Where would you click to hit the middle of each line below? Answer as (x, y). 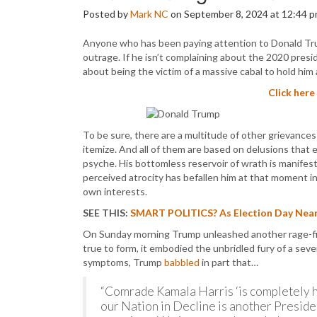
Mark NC (149, 14)
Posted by (106, 14)
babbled (182, 262)
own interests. (115, 191)
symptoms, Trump (123, 262)
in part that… (229, 262)
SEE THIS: (106, 213)
